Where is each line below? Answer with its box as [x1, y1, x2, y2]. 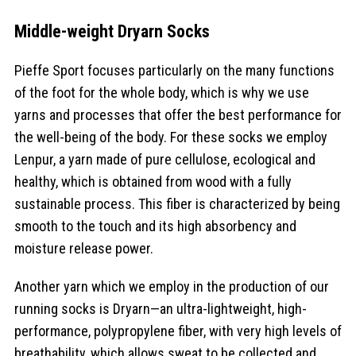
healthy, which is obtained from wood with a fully [14, 172, 292, 190]
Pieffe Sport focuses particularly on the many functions [14, 61, 335, 79]
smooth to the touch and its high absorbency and [14, 217, 296, 234]
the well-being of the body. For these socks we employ [14, 128, 327, 145]
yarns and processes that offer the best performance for [14, 106, 342, 123]
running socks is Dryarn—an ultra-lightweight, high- [14, 300, 307, 317]
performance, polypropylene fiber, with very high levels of [14, 322, 342, 339]
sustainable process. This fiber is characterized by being [14, 195, 340, 212]
